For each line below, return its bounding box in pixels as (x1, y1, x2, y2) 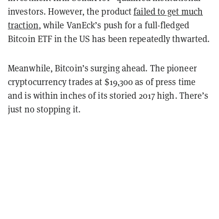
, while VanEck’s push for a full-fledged (38, 19, 189, 31)
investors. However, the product (8, 5, 134, 17)
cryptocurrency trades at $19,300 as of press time (8, 76, 196, 88)
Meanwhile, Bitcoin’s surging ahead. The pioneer (8, 62, 197, 74)
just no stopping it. (8, 103, 81, 115)
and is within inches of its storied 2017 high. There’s (8, 89, 209, 101)
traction (8, 19, 39, 31)
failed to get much (133, 5, 203, 17)
